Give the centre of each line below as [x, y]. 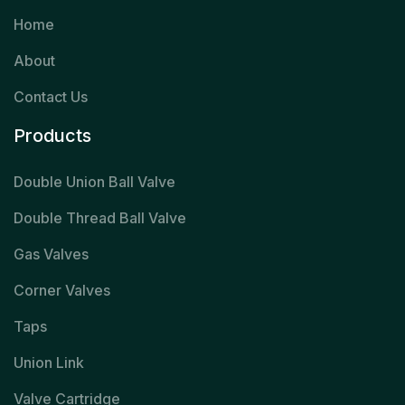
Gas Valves [51, 254]
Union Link [49, 363]
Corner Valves [62, 291]
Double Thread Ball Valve [100, 218]
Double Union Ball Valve [94, 182]
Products [52, 136]
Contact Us [51, 97]
